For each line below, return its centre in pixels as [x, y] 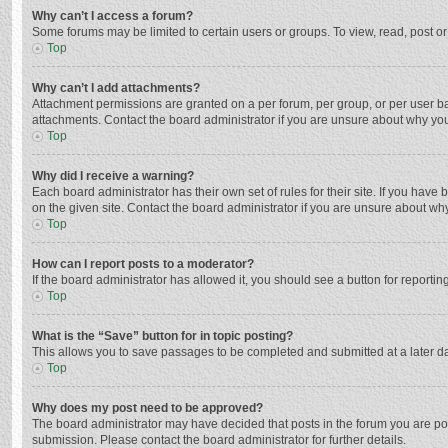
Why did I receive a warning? [113, 176]
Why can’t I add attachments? [116, 88]
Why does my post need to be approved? [147, 408]
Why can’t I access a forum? [112, 16]
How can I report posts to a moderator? [143, 264]
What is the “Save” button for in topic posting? [162, 336]
